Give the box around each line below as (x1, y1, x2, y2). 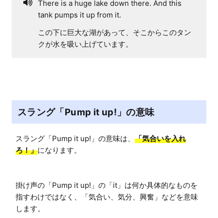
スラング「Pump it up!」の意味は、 (16, 133, 135, 143)
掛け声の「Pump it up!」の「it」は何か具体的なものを (16, 180, 198, 190)
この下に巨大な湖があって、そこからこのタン (38, 27, 191, 37)
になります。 (37, 145, 81, 155)
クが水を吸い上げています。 (38, 39, 133, 49)
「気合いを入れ (135, 133, 186, 143)
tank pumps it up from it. (38, 10, 121, 19)
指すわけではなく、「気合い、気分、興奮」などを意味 (16, 192, 198, 201)
